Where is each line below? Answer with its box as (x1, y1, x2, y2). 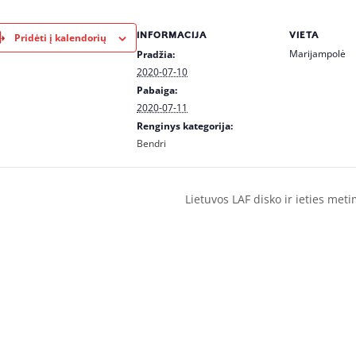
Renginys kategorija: (137, 119, 233, 133)
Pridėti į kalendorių (14, 31, 106, 44)
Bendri (137, 137, 166, 150)
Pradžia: (137, 48, 175, 61)
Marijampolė (289, 47, 346, 60)
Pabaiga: (137, 83, 177, 97)
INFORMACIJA (137, 29, 207, 41)
